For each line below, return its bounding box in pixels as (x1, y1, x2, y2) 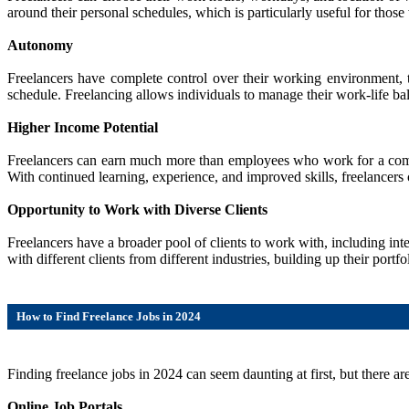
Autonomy (7, 37, 73, 54)
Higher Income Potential (7, 120, 158, 136)
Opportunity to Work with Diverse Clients (7, 202, 267, 218)
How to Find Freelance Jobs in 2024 (16, 309, 201, 324)
